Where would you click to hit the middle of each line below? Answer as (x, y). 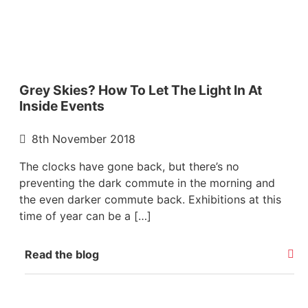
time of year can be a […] (85, 216)
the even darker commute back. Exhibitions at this (150, 199)
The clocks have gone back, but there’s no (129, 166)
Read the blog (62, 254)
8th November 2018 (84, 139)
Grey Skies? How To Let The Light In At (141, 90)
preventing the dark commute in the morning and (147, 183)
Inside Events (62, 106)
